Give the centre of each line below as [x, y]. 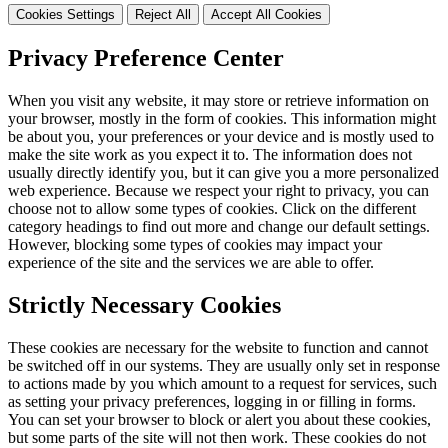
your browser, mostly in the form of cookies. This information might [222, 118]
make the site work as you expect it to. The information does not [210, 154]
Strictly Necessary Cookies [144, 304]
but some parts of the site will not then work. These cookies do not [217, 437]
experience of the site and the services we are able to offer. [191, 262]
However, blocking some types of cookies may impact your [195, 244]
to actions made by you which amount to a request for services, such [222, 383]
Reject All [163, 14]
